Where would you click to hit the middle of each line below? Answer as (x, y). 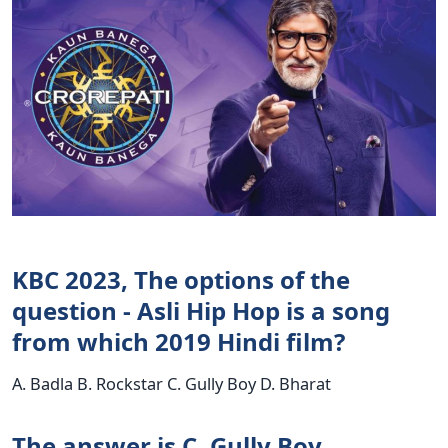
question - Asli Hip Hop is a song (201, 311)
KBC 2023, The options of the (181, 280)
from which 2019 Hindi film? (178, 342)
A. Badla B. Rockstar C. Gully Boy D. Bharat (171, 384)
